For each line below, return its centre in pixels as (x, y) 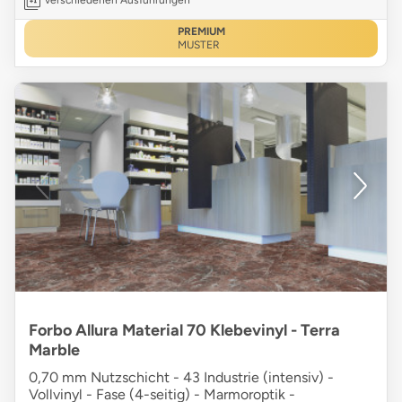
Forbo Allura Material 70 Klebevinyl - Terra (184, 331)
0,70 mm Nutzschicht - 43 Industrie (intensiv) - (181, 378)
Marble (54, 350)
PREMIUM (201, 32)
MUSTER (198, 45)
